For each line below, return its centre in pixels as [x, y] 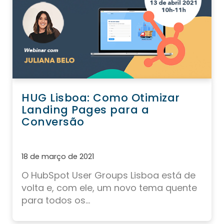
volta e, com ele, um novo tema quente [109, 187]
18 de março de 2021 [58, 156]
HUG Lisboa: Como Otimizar [101, 97]
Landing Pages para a [85, 109]
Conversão [53, 121]
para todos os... [56, 200]
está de [178, 175]
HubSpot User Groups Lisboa [95, 175]
